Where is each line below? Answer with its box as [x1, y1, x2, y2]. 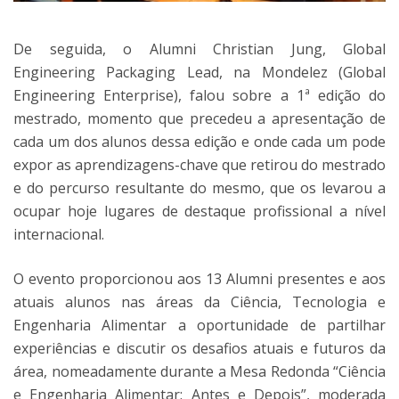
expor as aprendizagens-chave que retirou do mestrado [13, 155, 386, 175]
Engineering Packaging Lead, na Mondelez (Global [13, 62, 386, 83]
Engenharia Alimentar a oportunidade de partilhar [13, 315, 386, 336]
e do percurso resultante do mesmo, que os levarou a [13, 178, 386, 199]
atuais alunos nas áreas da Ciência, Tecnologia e [13, 292, 386, 313]
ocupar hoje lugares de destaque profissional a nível [13, 201, 386, 222]
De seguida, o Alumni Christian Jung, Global [13, 39, 386, 60]
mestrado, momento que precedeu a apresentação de [13, 109, 386, 129]
